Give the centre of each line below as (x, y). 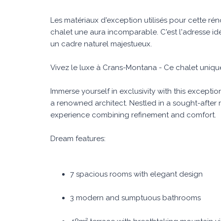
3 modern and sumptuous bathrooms (135, 198)
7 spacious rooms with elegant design (136, 174)
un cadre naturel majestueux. (101, 44)
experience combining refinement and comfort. (133, 115)
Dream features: (78, 139)
